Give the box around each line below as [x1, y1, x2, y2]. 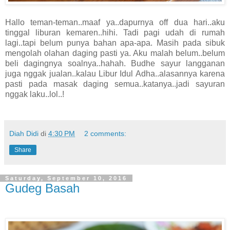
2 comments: [84, 129, 127, 138]
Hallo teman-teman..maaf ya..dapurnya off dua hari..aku [5, 17, 225, 27]
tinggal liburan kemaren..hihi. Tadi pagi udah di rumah [5, 28, 225, 37]
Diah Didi [9, 129, 39, 138]
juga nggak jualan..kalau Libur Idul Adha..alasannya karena [5, 69, 225, 78]
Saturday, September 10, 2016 [5, 175, 127, 181]
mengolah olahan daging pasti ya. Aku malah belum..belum [5, 48, 225, 57]
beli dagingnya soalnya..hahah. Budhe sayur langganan [5, 59, 225, 68]
